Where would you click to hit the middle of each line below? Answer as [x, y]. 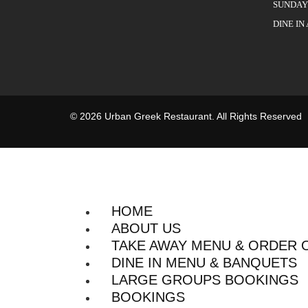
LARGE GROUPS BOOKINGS [205, 279]
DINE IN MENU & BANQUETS [204, 262]
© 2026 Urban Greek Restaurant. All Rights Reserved [186, 117]
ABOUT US [146, 228]
